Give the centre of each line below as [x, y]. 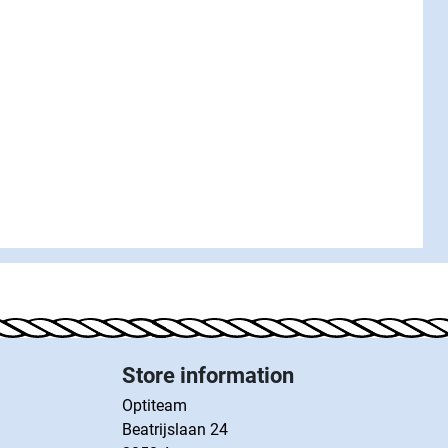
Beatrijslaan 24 [175, 429]
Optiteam [154, 405]
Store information [208, 375]
